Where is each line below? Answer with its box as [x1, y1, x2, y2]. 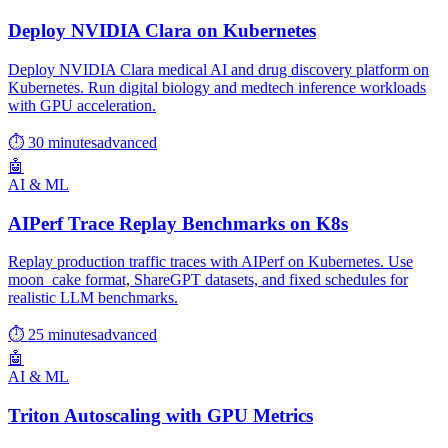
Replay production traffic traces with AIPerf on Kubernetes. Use [8, 253, 413, 271]
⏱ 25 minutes [8, 326, 97, 344]
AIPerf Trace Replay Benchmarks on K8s [8, 212, 348, 234]
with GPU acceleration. [8, 96, 156, 114]
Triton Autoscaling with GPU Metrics [8, 404, 313, 426]
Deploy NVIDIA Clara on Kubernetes [8, 20, 316, 42]
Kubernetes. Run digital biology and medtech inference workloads [8, 78, 426, 96]
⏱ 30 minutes [8, 133, 97, 151]
